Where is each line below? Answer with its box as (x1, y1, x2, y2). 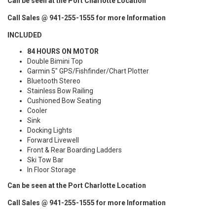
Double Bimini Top (27, 57, 84, 65)
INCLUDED (7, 31, 42, 39)
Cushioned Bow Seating (27, 97, 101, 105)
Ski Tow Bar (27, 156, 64, 164)
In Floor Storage (27, 166, 76, 174)
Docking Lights (27, 126, 72, 134)
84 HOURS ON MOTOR (27, 47, 99, 55)
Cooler (27, 107, 47, 114)
